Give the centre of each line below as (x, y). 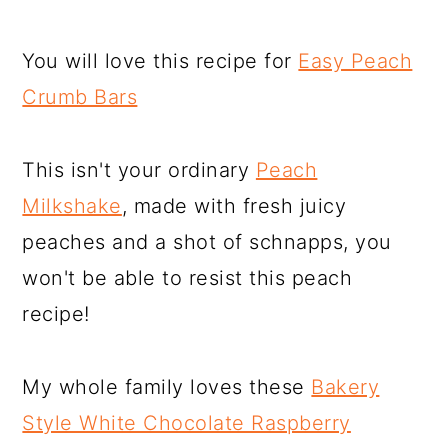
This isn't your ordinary (139, 169)
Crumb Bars (80, 96)
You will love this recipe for (160, 60)
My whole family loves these (167, 386)
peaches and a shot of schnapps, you (207, 241)
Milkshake (72, 205)
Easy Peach (355, 60)
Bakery (345, 386)
